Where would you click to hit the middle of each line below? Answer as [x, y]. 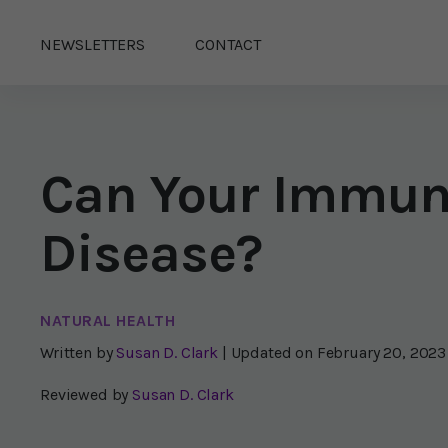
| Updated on [269, 352]
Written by [76, 352]
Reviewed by [84, 394]
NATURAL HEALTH [107, 320]
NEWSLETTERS [92, 44]
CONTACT [228, 44]
